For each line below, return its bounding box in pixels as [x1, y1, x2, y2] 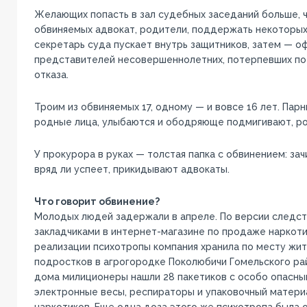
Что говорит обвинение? [34, 195, 160, 207]
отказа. [34, 69, 69, 80]
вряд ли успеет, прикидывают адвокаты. [34, 163, 230, 175]
